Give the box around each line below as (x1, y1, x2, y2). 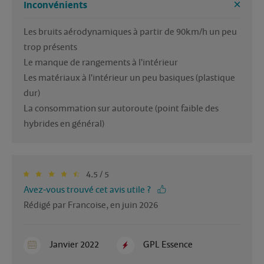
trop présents (24, 41, 77, 53)
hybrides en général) (24, 117, 104, 130)
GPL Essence (143, 238, 193, 250)
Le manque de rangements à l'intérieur (24, 56, 178, 68)
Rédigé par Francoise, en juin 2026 (24, 199, 158, 211)
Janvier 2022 (49, 238, 100, 250)
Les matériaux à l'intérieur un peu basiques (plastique (24, 71, 235, 84)
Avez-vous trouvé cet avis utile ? (24, 183, 151, 196)
